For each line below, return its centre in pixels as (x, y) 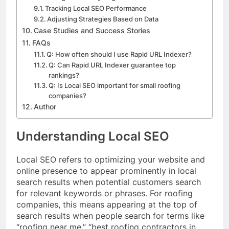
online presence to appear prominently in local (106, 171)
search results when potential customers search (109, 182)
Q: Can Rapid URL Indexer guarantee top (112, 65)
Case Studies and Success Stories (92, 31)
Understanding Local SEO (93, 136)
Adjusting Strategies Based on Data (103, 19)
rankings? (64, 75)
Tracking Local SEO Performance (96, 8)
